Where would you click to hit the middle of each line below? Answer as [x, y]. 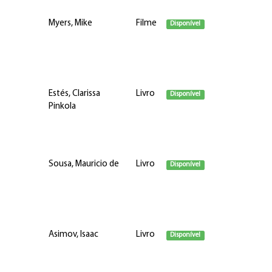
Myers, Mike [70, 23]
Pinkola [62, 107]
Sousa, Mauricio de [83, 164]
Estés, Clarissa [74, 94]
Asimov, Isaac [73, 235]
